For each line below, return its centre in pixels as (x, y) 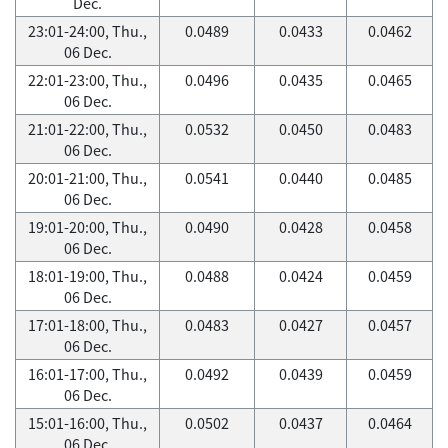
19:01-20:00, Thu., (87, 227)
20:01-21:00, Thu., (87, 178)
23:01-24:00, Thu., (87, 31)
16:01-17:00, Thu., (87, 374)
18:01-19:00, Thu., (87, 276)
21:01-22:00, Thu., (87, 129)
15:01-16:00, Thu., (87, 423)
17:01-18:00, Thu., (87, 325)
